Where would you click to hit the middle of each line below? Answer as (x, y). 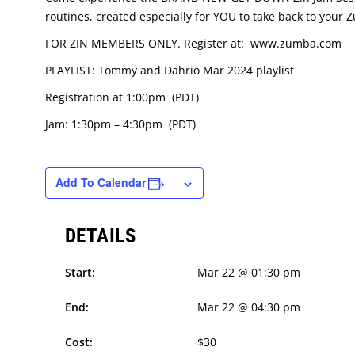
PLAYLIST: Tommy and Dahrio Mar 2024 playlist (170, 70)
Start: (80, 272)
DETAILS (100, 236)
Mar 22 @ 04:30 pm (248, 307)
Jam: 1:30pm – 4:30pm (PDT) (120, 124)
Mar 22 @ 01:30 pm (248, 272)
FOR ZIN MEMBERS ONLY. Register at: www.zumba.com (193, 43)
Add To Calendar (101, 182)
